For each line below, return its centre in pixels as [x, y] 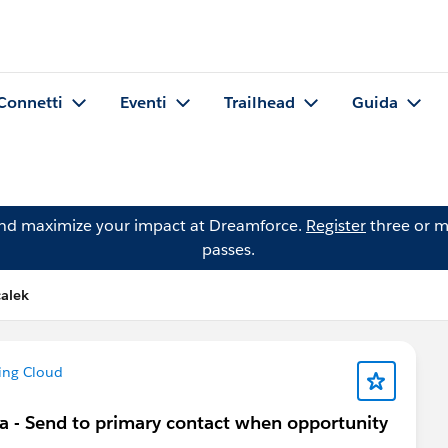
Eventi [143, 103]
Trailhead [259, 103]
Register [336, 225]
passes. [228, 249]
